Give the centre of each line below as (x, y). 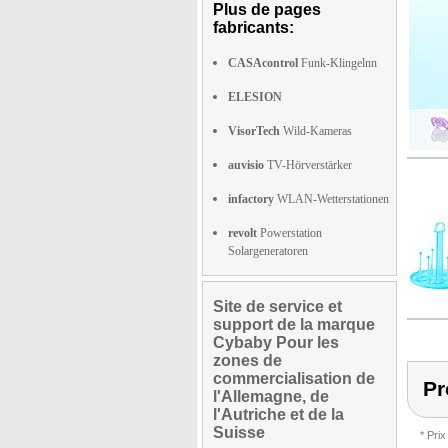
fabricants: (253, 27)
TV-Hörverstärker (308, 164)
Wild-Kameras (316, 130)
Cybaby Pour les (276, 342)
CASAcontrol (263, 62)
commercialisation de (294, 378)
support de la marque (294, 324)
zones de (247, 360)
